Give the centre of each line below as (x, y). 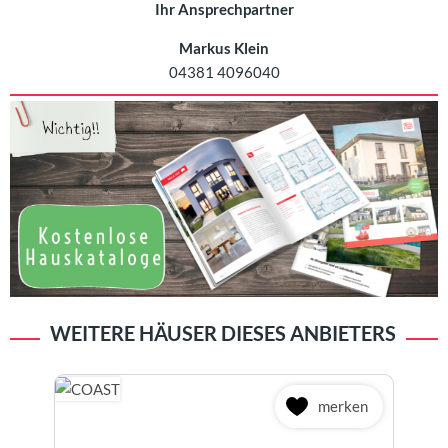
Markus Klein (224, 48)
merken (343, 406)
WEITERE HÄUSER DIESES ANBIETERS (223, 332)
